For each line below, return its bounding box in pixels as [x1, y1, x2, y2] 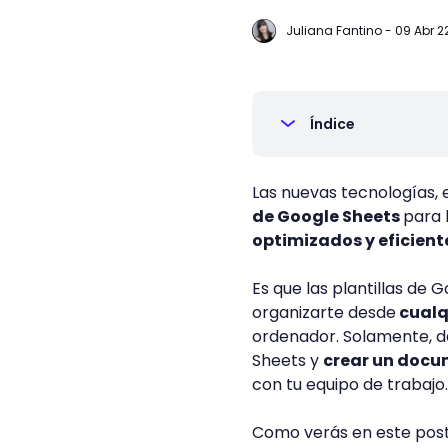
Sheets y [252, 349, 323, 372]
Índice [310, 114, 355, 134]
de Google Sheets [252, 205, 403, 228]
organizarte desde [252, 301, 396, 324]
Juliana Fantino [286, 22, 382, 39]
